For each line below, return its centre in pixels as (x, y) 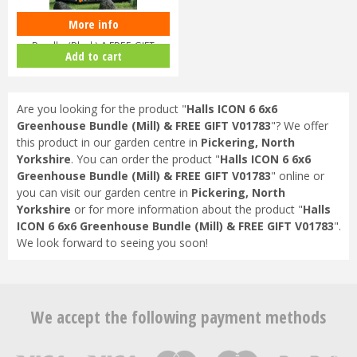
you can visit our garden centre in (102, 193)
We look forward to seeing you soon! (112, 243)
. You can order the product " (145, 159)
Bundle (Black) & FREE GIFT (93, 47)
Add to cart (93, 55)
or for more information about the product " (186, 210)
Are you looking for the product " (101, 109)
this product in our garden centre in (108, 143)
